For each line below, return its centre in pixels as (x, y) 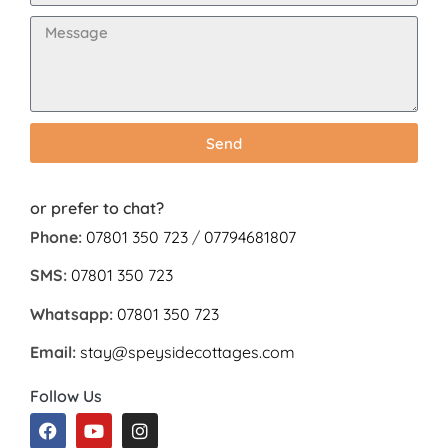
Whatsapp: (71, 313)
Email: (53, 352)
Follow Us (66, 395)
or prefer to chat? (97, 208)
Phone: (56, 237)
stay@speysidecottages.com (187, 352)
